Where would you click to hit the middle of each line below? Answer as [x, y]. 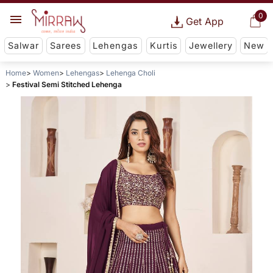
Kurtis [164, 46]
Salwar [23, 46]
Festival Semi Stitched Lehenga [67, 85]
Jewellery [211, 46]
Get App [204, 21]
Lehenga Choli [130, 73]
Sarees [66, 46]
